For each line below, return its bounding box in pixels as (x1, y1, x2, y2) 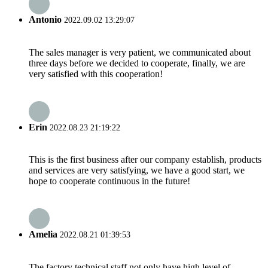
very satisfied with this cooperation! (29, 68, 163, 79)
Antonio (29, 14, 62, 25)
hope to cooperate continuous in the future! (29, 176, 190, 187)
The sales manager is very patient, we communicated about (29, 47, 251, 57)
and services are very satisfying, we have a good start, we (29, 165, 245, 176)
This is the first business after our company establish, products (29, 154, 261, 165)
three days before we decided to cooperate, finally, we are (29, 57, 245, 68)
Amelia (29, 229, 57, 240)
